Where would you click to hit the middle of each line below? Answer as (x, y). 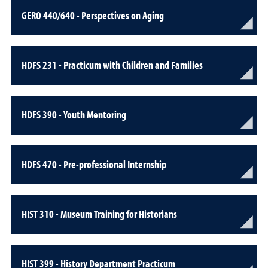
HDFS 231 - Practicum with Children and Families (112, 65)
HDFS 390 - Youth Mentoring (74, 114)
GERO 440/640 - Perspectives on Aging (93, 15)
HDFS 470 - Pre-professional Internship (94, 164)
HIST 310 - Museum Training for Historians (99, 214)
